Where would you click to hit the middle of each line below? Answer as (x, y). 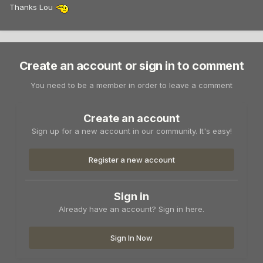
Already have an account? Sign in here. (131, 209)
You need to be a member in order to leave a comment (131, 85)
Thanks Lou (32, 7)
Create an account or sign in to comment (131, 66)
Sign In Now (131, 238)
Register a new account (131, 160)
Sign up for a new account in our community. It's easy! (131, 131)
